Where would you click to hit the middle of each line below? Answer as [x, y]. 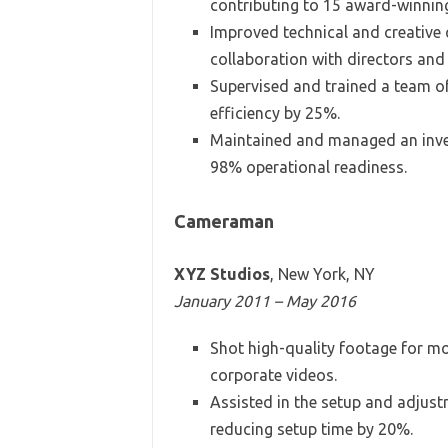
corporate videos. [273, 374]
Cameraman [223, 220]
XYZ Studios [221, 273]
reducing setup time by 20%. [311, 428]
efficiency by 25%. [274, 112]
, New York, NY [322, 273]
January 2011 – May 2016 [264, 300]
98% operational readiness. [308, 166]
